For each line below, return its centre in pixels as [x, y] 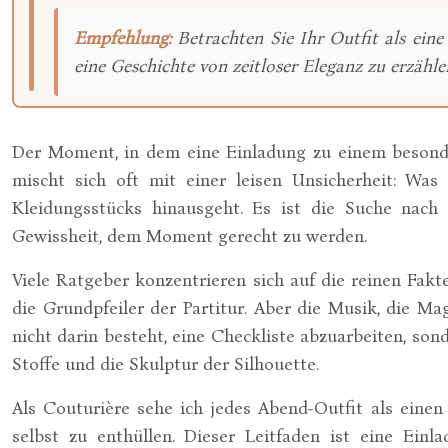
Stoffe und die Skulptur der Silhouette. [165, 364]
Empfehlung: [122, 38]
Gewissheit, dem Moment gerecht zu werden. [189, 236]
